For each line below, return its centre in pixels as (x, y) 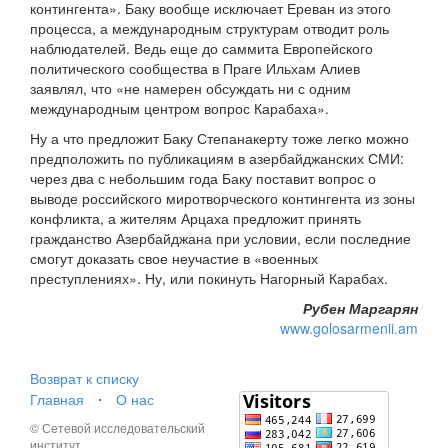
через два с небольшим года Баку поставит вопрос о (203, 178)
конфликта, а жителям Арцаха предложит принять (195, 218)
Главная (57, 399)
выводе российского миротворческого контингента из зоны (222, 198)
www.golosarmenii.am (349, 328)
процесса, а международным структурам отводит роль (209, 28)
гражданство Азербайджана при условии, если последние (220, 238)
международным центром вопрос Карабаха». (179, 108)
